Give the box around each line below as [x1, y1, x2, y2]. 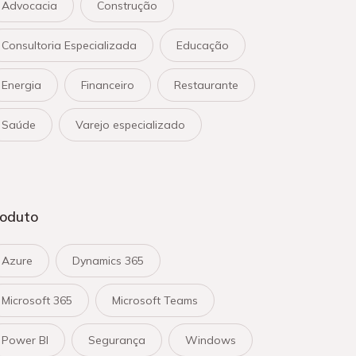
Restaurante [174, 78, 238, 92]
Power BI [2, 333, 48, 347]
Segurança [88, 333, 145, 347]
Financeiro [81, 78, 134, 92]
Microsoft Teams [112, 293, 198, 308]
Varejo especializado [75, 118, 185, 132]
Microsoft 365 [2, 293, 72, 308]
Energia [2, 78, 41, 92]
